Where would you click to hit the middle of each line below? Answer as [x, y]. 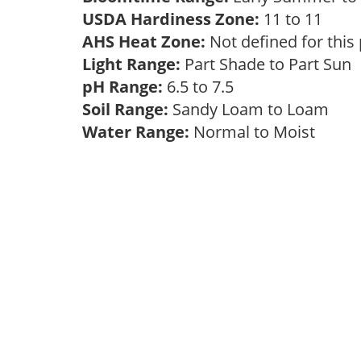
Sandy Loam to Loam [253, 109]
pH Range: [122, 87]
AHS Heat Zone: [144, 41]
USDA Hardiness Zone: [171, 19]
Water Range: [136, 132]
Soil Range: [125, 109]
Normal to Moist [256, 132]
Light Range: [131, 64]
